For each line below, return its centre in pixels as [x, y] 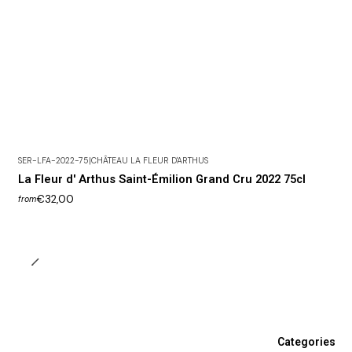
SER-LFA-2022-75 [53, 160]
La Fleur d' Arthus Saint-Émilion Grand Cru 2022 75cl [161, 180]
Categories [306, 341]
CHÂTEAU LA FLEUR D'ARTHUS [149, 160]
